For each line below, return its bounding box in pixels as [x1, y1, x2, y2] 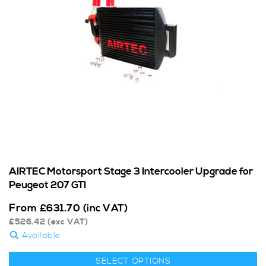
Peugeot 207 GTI [9, 179, 86, 192]
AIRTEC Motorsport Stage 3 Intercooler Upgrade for [9, 165, 253, 179]
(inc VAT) [83, 202, 128, 216]
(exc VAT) [45, 217, 88, 228]
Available [19, 230, 61, 242]
